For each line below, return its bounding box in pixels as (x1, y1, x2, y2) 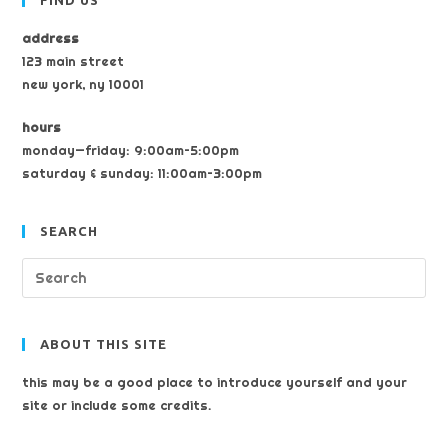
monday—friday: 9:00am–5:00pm (22, 142, 240, 158)
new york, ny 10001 (22, 76, 145, 92)
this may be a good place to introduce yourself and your (22, 374, 408, 390)
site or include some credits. (22, 397, 212, 413)
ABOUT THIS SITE (40, 337, 168, 351)
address (22, 30, 80, 46)
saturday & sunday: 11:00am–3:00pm (22, 165, 263, 181)
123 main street (22, 53, 125, 69)
